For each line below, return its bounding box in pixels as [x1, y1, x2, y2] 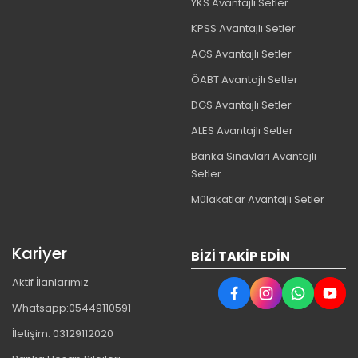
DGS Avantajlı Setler [191, 97, 292, 113]
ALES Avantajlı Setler [191, 123, 293, 139]
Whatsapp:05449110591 [12, 300, 131, 316]
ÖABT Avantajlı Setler [191, 72, 298, 88]
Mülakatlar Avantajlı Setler [191, 192, 324, 208]
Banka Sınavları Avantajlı [191, 149, 316, 165]
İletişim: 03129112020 [12, 326, 113, 342]
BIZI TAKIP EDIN [191, 247, 290, 266]
